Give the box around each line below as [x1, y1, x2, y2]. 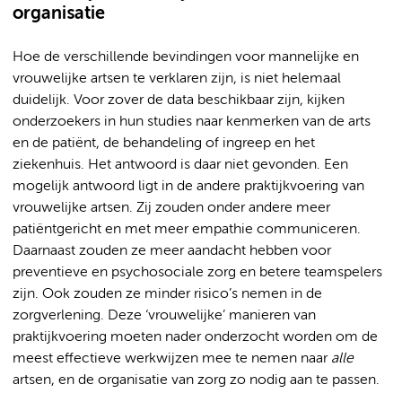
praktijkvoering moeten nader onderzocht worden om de [13, 329, 378, 345]
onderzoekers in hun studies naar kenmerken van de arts [13, 114, 371, 129]
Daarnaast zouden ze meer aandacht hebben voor [13, 243, 331, 258]
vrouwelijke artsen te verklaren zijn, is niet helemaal [13, 71, 341, 86]
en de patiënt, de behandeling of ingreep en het [13, 135, 315, 151]
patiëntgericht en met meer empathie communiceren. [13, 222, 361, 237]
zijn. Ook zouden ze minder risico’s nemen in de [13, 286, 322, 301]
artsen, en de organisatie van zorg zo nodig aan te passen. [13, 372, 380, 388]
